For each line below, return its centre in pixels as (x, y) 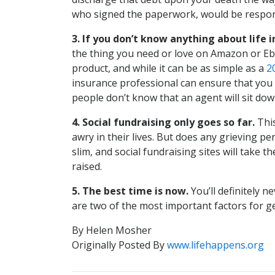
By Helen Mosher (112, 230)
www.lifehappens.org (215, 245)
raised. (87, 166)
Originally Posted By (119, 245)
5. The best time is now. (130, 191)
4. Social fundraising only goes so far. (163, 122)
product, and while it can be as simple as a (169, 68)
